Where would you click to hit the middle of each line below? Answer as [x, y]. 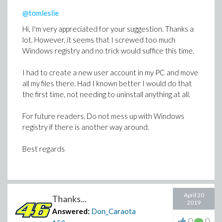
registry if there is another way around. [86, 127]
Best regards [44, 149]
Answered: [71, 211]
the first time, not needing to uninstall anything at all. [106, 94]
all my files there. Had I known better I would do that [107, 83]
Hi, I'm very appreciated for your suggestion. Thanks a [108, 29]
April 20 [194, 195]
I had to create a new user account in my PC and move [110, 72]
